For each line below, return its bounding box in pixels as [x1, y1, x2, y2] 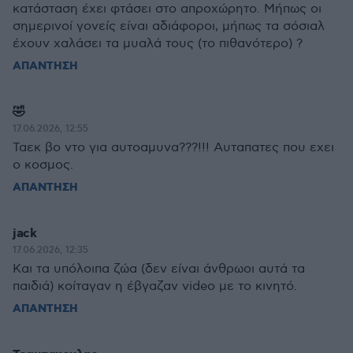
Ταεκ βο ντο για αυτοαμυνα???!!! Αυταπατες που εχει [13, 140, 334, 155]
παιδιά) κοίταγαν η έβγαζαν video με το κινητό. [13, 279, 297, 294]
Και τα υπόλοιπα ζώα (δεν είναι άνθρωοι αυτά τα [13, 262, 305, 277]
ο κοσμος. [13, 158, 73, 173]
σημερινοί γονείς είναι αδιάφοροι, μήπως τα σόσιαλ [13, 19, 325, 34]
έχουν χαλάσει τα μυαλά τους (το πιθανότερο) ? [13, 36, 303, 51]
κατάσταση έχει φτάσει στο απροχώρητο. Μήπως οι [13, 2, 321, 17]
